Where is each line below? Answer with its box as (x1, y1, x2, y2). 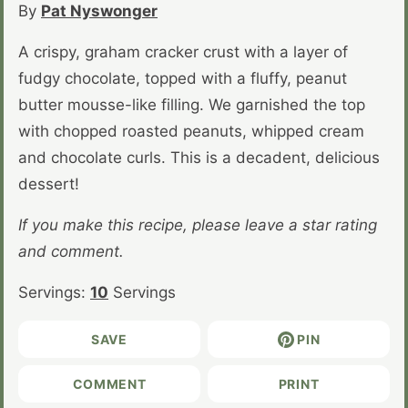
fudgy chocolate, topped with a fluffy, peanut (18, 68, 347, 87)
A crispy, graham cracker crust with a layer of (18, 42, 348, 61)
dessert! (18, 174, 79, 193)
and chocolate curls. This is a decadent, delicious (18, 148, 380, 167)
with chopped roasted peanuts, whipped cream (18, 121, 364, 140)
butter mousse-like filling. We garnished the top (18, 95, 365, 114)
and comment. (18, 241, 124, 260)
